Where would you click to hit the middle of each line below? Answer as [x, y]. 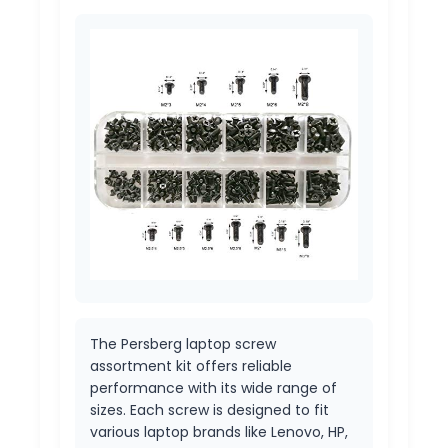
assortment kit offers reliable [191, 365]
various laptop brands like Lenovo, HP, [219, 431]
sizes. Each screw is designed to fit [209, 409]
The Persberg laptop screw [183, 343]
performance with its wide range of [213, 387]
